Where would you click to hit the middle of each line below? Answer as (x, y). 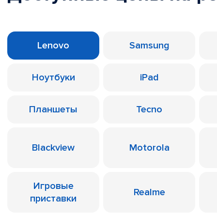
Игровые (53, 186)
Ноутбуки (53, 77)
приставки (53, 199)
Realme (149, 192)
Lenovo (53, 46)
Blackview (53, 148)
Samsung (149, 46)
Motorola (149, 148)
